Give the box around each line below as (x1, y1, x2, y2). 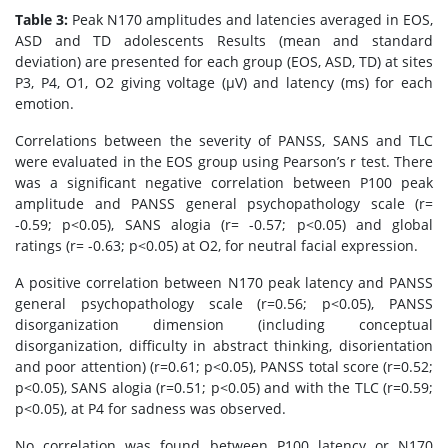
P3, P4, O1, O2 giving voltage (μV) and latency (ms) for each (15, 73, 433, 92)
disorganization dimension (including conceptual (15, 315, 433, 334)
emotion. (15, 94, 74, 113)
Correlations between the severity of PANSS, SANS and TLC (15, 131, 433, 150)
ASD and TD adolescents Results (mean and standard (15, 31, 433, 50)
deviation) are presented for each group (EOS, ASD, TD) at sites (15, 52, 433, 71)
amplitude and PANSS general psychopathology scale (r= (15, 194, 433, 213)
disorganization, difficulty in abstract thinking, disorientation (15, 336, 433, 355)
